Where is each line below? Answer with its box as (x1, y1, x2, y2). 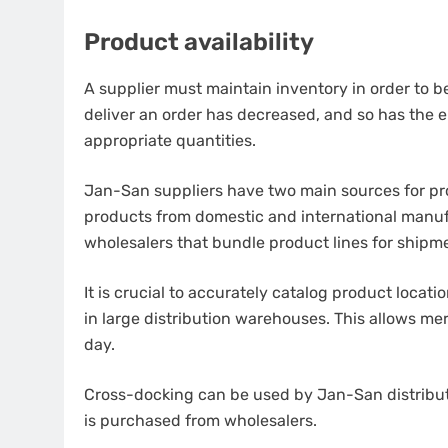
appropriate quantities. (84, 130, 256, 150)
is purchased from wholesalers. (84, 410, 317, 430)
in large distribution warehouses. (84, 308, 330, 328)
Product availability (84, 27, 314, 56)
